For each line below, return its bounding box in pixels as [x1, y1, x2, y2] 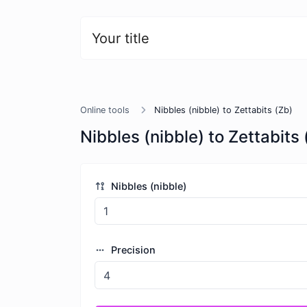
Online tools [80, 105, 130, 115]
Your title [92, 29, 149, 47]
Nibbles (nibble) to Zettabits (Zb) [154, 105, 293, 115]
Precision [108, 244, 156, 256]
